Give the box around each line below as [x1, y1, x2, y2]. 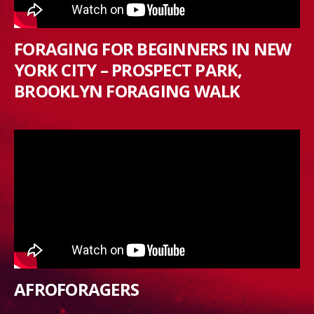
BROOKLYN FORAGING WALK [14, 79, 240, 103]
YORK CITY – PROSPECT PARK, [14, 58, 243, 82]
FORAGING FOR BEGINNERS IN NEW [14, 37, 292, 61]
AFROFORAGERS [14, 278, 139, 301]
